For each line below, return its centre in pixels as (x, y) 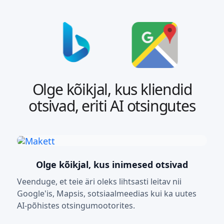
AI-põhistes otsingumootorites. (76, 206)
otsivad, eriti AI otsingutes (112, 106)
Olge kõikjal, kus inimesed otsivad (112, 165)
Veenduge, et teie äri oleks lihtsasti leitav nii (99, 182)
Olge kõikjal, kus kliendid (112, 89)
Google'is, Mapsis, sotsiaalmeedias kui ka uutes (107, 194)
